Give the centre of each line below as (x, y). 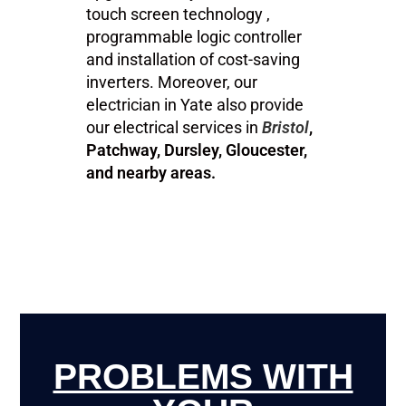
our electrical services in (174, 127)
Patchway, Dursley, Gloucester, (197, 150)
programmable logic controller (194, 36)
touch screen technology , (179, 14)
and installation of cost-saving (193, 59)
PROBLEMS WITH (203, 376)
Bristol (286, 127)
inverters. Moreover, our (172, 82)
